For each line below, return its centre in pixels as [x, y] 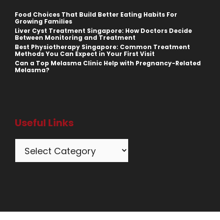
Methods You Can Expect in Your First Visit [85, 54]
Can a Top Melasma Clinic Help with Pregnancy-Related [108, 63]
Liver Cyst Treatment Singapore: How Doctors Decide [103, 31]
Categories [39, 145]
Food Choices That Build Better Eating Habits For [96, 15]
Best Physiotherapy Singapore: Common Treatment [102, 47]
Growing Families [43, 22]
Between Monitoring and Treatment [75, 38]
